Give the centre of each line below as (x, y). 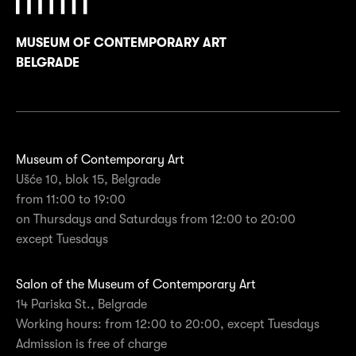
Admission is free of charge (91, 344)
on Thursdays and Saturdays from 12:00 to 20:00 (156, 220)
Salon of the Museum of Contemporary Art (136, 285)
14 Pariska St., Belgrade (81, 305)
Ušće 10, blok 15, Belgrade (88, 180)
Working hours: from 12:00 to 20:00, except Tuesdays (168, 325)
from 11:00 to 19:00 (71, 200)
